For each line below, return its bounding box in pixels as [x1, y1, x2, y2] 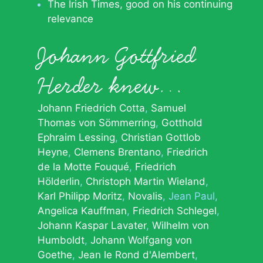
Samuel [151, 102, 186, 114]
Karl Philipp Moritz [38, 190, 122, 202]
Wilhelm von [152, 220, 209, 231]
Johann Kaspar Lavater [38, 220, 146, 231]
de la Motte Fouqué [38, 161, 129, 173]
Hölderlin [38, 176, 80, 187]
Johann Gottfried [38, 41, 195, 71]
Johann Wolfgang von [90, 234, 192, 246]
